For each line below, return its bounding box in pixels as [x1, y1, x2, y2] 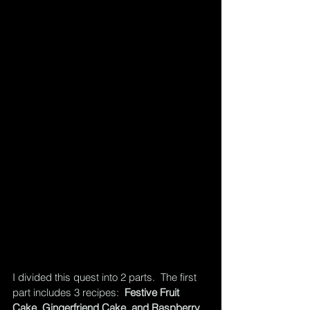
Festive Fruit [125, 286, 182, 299]
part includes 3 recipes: [12, 286, 125, 299]
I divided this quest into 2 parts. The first [12, 271, 199, 284]
